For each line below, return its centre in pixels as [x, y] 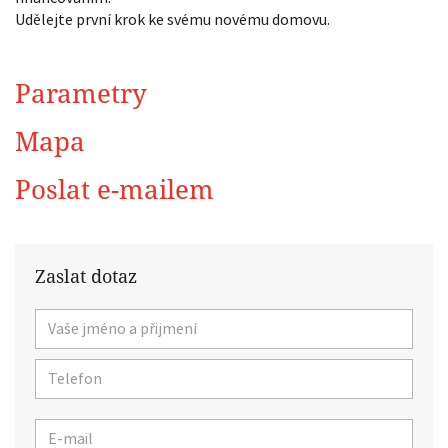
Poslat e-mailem [114, 190]
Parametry [81, 94]
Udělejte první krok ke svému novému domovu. [172, 19]
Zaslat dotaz [86, 277]
